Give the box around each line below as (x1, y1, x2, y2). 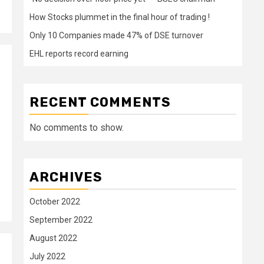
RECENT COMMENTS (29, 94, 171, 110)
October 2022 (29, 197, 80, 206)
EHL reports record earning (29, 49, 128, 58)
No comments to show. (29, 122, 124, 133)
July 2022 (29, 252, 65, 261)
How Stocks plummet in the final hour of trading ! (29, 12, 210, 22)
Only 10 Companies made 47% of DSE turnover (29, 31, 203, 40)
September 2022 (29, 215, 93, 225)
